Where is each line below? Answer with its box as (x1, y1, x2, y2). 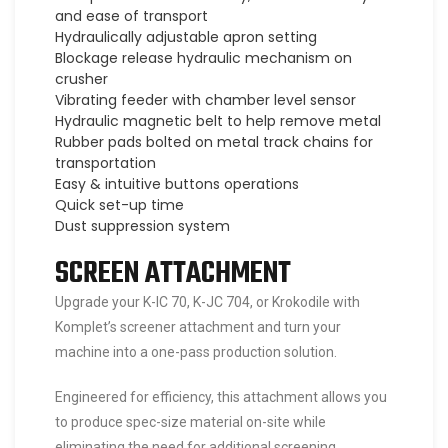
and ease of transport (55, 6, 208, 27)
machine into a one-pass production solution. (55, 344, 337, 361)
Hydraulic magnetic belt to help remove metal (55, 111, 381, 132)
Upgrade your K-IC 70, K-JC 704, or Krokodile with (55, 294, 360, 311)
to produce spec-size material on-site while (55, 414, 326, 431)
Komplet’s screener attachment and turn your (55, 319, 341, 336)
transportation (55, 153, 156, 174)
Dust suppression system (55, 216, 230, 237)
